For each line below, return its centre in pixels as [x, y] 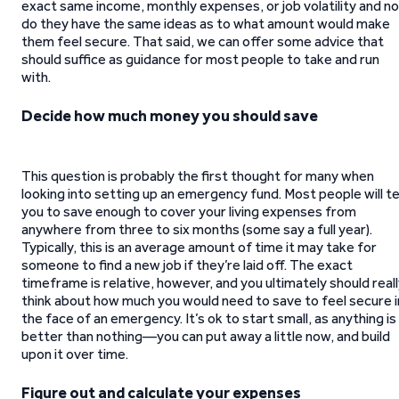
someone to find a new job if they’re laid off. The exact [187, 265]
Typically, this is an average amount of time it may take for [199, 247]
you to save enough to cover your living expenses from [189, 212]
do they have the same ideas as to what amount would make [206, 24]
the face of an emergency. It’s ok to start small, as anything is [209, 318]
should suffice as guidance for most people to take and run [200, 59]
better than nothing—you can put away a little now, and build [206, 336]
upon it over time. [75, 354]
